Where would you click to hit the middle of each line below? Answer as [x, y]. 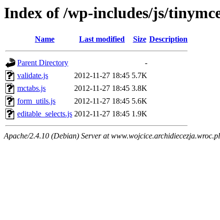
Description [168, 39]
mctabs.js [31, 88]
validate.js [33, 76]
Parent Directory [43, 63]
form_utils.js [36, 101]
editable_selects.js [45, 114]
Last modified [102, 39]
